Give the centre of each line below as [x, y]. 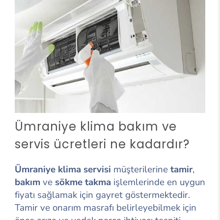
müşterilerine [141, 169]
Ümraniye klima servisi [63, 169]
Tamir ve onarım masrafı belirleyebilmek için [106, 207]
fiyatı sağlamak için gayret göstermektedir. [102, 195]
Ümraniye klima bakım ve [96, 126]
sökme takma [83, 182]
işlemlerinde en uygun [158, 182]
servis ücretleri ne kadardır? [102, 144]
